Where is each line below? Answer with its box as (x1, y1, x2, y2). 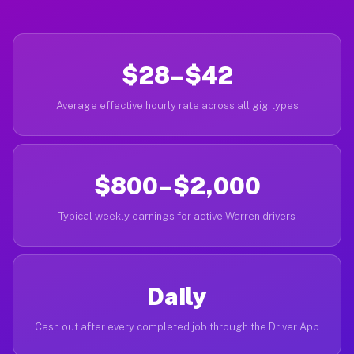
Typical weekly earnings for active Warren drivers (58, 210, 296, 222)
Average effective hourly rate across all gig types (55, 100, 299, 111)
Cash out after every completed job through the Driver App (35, 321, 319, 333)
